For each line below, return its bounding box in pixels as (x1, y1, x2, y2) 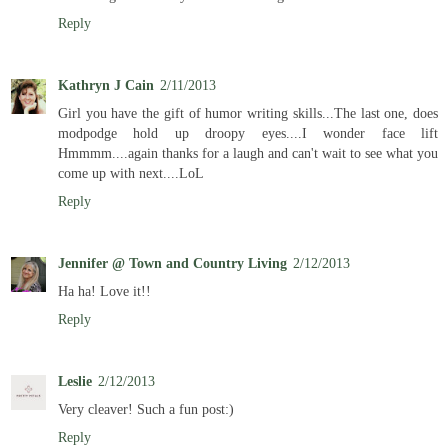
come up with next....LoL (58, 165, 204, 182)
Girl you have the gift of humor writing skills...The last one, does (58, 105, 438, 122)
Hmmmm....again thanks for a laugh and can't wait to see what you (58, 145, 438, 162)
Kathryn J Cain (58, 77, 154, 94)
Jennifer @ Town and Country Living (58, 255, 287, 272)
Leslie (58, 373, 92, 390)
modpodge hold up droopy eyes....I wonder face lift (58, 125, 438, 142)
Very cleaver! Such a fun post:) (58, 401, 234, 418)
